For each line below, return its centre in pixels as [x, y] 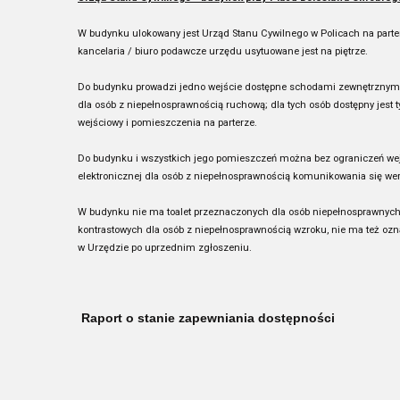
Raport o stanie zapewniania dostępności [206, 318]
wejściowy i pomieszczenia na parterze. [167, 123]
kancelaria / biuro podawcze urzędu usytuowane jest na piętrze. [223, 51]
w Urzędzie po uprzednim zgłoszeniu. [165, 248]
